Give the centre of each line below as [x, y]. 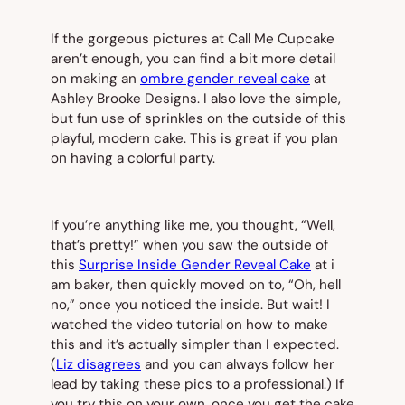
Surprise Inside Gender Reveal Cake [195, 265]
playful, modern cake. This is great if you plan [194, 138]
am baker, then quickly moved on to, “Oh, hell [196, 285]
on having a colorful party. [133, 158]
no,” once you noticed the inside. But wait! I [190, 305]
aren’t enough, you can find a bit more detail [193, 58]
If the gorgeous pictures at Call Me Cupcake [193, 38]
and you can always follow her [238, 365]
